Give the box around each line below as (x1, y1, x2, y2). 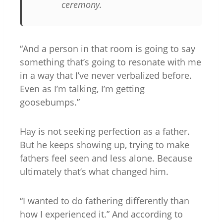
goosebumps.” (20, 96, 80, 108)
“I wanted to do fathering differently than (20, 194, 189, 207)
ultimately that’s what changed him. (20, 165, 168, 177)
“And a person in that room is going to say (20, 42, 195, 55)
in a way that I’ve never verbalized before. (20, 69, 192, 81)
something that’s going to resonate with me (20, 55, 201, 68)
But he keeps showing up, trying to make (20, 138, 189, 151)
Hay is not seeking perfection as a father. (20, 125, 190, 137)
